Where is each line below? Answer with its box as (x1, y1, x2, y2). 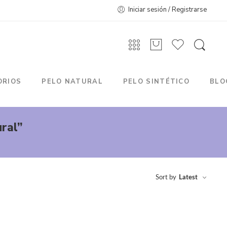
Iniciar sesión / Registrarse (128, 5, 207, 14)
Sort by (156, 174, 176, 181)
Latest (179, 174, 198, 181)
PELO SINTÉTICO (123, 77, 190, 86)
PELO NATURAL (42, 77, 103, 86)
